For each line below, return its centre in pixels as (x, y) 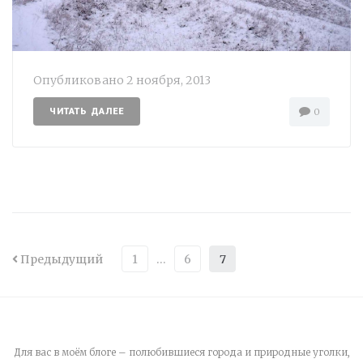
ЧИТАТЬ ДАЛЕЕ (87, 112)
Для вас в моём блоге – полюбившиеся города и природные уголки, (181, 352)
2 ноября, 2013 (169, 81)
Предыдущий (60, 260)
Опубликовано (80, 81)
